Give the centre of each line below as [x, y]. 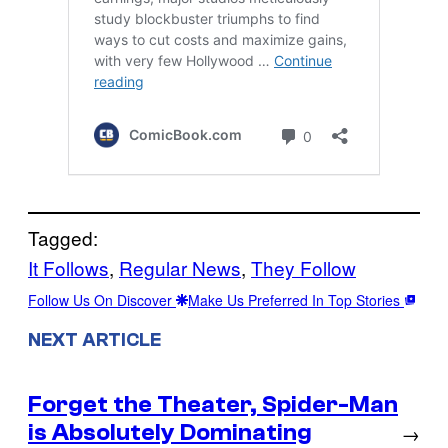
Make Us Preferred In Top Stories [296, 300]
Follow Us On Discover [102, 300]
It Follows [68, 268]
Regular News [180, 268]
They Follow [303, 268]
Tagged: [63, 238]
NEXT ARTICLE [94, 339]
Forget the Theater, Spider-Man [213, 404]
